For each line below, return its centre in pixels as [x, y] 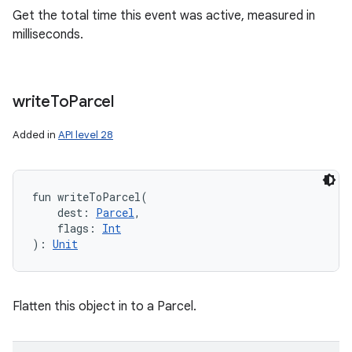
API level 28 [86, 135]
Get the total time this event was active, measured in [164, 16]
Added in [35, 135]
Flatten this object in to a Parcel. [104, 306]
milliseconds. [48, 35]
